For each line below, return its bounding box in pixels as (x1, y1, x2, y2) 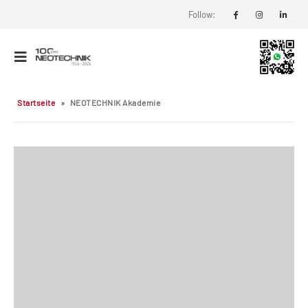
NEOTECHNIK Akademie (69, 98, 160, 107)
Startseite (17, 98, 55, 107)
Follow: (188, 8, 216, 20)
